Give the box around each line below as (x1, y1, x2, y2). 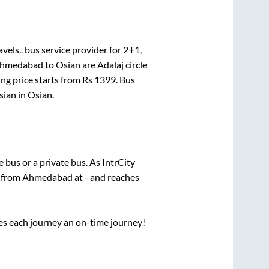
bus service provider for (23, 43, 123, 55)
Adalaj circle (97, 58, 147, 70)
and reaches (88, 171, 139, 183)
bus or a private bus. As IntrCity (5, 156, 135, 168)
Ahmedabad (22, 171, 73, 183)
